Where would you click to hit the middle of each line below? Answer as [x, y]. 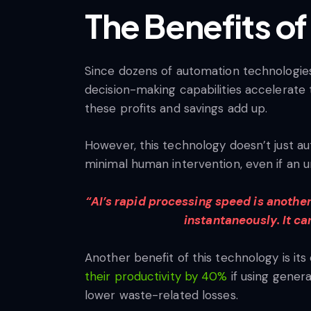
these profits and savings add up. [176, 108]
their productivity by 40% [156, 276]
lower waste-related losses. [163, 295]
